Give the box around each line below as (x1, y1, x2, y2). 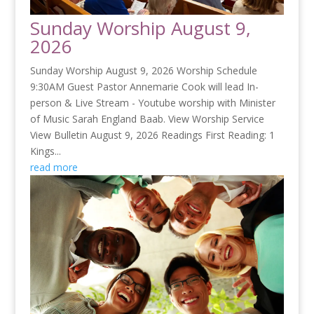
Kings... (29, 144, 61, 158)
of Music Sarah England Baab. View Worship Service (29, 112, 264, 126)
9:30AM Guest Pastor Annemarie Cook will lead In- (29, 80, 259, 94)
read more (29, 161, 78, 175)
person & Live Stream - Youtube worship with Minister (29, 96, 275, 110)
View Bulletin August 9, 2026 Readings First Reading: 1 (29, 128, 275, 142)
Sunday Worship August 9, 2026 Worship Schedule (29, 64, 257, 78)
